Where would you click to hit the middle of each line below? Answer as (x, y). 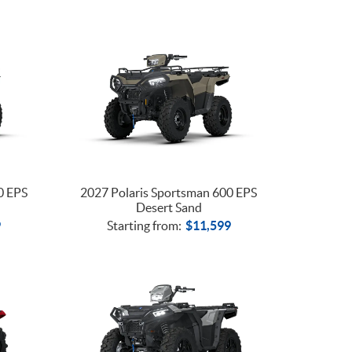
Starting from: (144, 225)
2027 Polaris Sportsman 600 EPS (169, 192)
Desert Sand (169, 207)
